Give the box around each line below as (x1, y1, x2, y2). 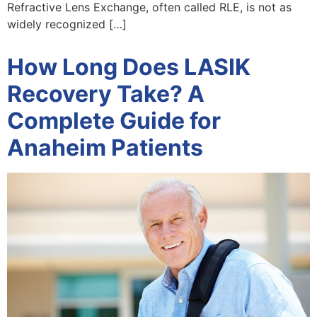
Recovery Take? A (7, 80, 204, 108)
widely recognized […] (7, 17, 127, 32)
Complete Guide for (7, 107, 221, 135)
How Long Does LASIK (7, 53, 250, 81)
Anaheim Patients (7, 134, 203, 162)
